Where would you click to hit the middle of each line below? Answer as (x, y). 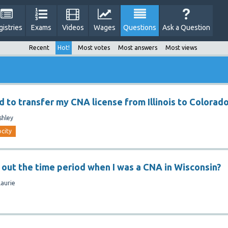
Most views (181, 48)
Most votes (94, 48)
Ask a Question (186, 27)
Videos (73, 27)
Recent (39, 48)
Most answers (137, 48)
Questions (140, 27)
